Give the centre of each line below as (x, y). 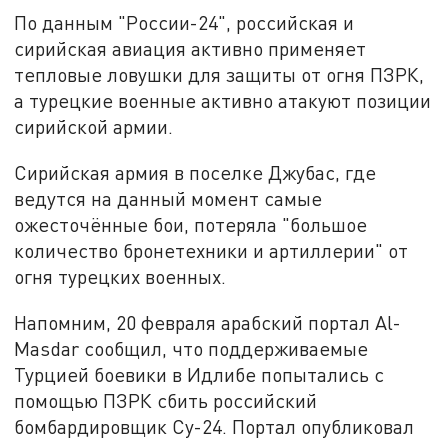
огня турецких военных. (120, 276)
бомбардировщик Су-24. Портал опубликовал (214, 426)
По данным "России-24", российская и (184, 23)
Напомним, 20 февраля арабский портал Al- (208, 322)
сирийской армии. (94, 127)
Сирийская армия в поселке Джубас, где (195, 172)
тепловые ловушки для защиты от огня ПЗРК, (219, 75)
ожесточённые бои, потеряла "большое (191, 224)
